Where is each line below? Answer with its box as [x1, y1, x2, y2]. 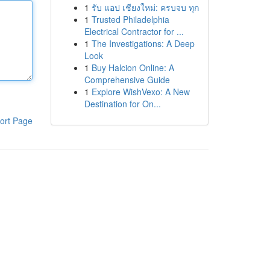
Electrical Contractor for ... [84, 25, 184, 37]
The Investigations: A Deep [91, 37, 195, 49]
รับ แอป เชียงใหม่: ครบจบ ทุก [91, 1, 199, 13]
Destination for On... [84, 98, 161, 110]
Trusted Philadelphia [91, 13, 169, 25]
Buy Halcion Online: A [91, 61, 174, 74]
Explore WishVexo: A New [91, 86, 190, 98]
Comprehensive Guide [84, 74, 170, 86]
